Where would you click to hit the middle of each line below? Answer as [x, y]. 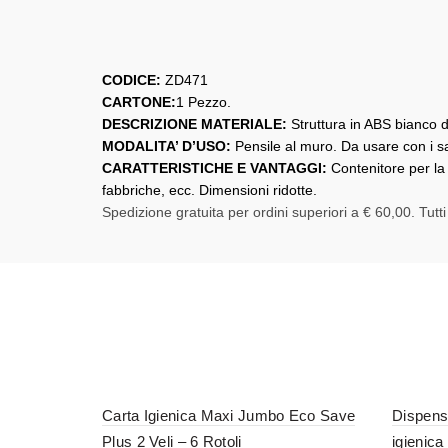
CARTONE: [139, 102]
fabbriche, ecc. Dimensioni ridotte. [209, 190]
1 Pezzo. [203, 102]
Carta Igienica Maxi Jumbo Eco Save [229, 415]
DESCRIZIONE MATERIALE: [196, 124]
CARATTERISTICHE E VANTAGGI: [216, 168]
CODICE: [131, 80]
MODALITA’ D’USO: [168, 146]
